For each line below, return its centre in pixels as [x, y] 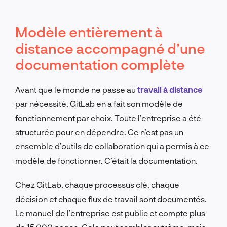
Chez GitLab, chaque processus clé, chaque [97, 184]
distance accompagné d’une [110, 48]
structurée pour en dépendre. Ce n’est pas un [99, 132]
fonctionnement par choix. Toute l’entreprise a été [108, 118]
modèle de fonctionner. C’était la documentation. [106, 160]
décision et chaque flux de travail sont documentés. [111, 199]
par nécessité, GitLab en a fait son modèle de [99, 103]
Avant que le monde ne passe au [76, 89]
